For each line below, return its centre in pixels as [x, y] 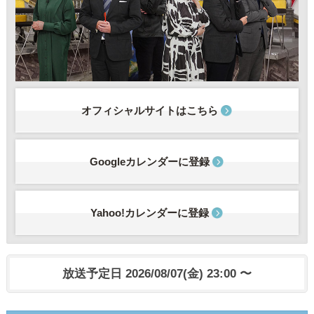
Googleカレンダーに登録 [149, 162]
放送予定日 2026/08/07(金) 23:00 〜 [157, 274]
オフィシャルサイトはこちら [149, 111]
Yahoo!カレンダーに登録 [149, 213]
